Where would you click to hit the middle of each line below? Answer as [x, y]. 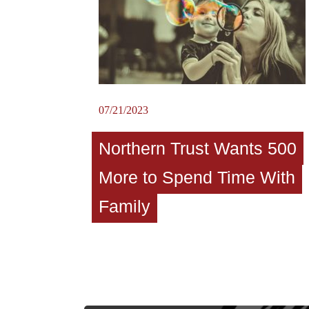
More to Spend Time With [197, 177]
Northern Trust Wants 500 [198, 148]
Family [124, 206]
